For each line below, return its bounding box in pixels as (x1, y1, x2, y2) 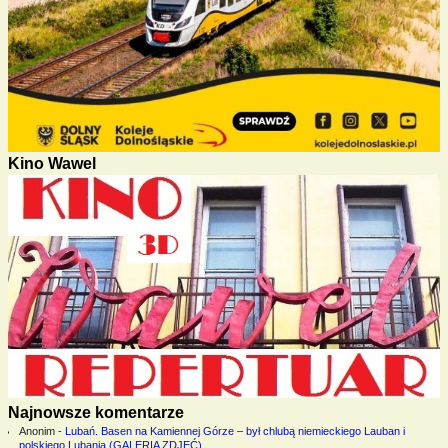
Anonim (18, 425, 55, 437)
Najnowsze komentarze (8, 403, 184, 422)
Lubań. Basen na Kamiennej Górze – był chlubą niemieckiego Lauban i (64, 425, 405, 437)
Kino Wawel (8, 154, 96, 173)
